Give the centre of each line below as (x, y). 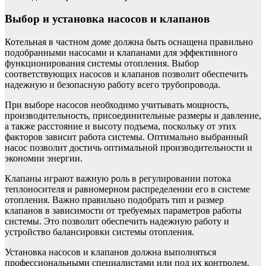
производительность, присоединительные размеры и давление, (133, 116)
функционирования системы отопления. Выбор (102, 64)
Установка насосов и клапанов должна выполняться (110, 252)
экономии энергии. (44, 159)
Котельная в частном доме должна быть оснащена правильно (129, 42)
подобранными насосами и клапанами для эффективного (121, 53)
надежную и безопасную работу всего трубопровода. (113, 85)
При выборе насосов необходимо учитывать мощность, (117, 105)
